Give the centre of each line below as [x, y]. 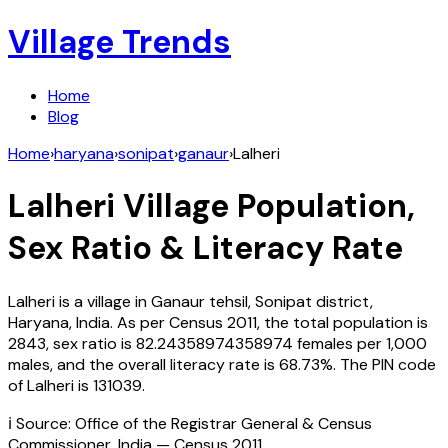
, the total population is [342, 322]
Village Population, [265, 206]
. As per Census [166, 322]
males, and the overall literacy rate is [141, 364]
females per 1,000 [362, 343]
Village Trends [119, 42]
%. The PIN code [378, 364]
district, [344, 301]
